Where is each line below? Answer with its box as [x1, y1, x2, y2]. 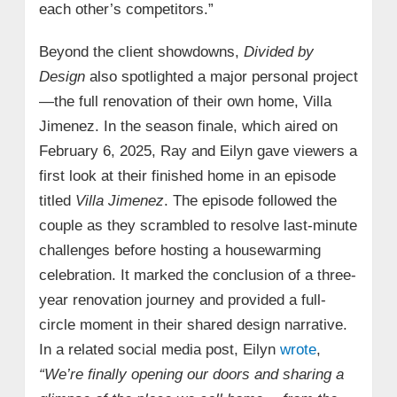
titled [38, 191, 75, 209]
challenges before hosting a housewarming [38, 241, 321, 259]
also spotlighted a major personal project [84, 67, 358, 85]
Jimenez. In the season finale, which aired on [38, 117, 338, 135]
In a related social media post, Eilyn [38, 340, 280, 358]
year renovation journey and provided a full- [38, 291, 326, 308]
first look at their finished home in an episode [38, 167, 336, 184]
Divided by [243, 43, 314, 60]
